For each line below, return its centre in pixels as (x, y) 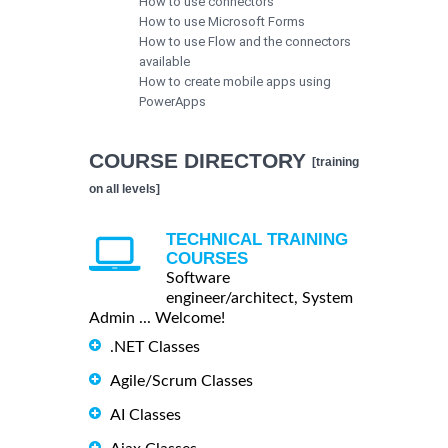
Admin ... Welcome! (157, 317)
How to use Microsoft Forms (222, 21)
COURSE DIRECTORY (200, 160)
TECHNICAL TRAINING (257, 239)
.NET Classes (155, 346)
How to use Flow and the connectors (245, 41)
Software (198, 277)
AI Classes (145, 414)
